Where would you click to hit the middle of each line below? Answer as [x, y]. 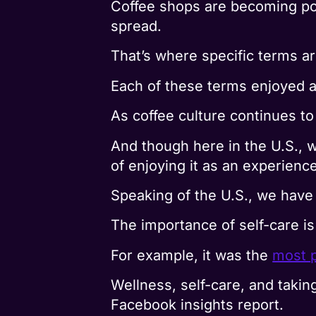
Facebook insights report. [197, 305]
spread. [136, 26]
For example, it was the [192, 255]
